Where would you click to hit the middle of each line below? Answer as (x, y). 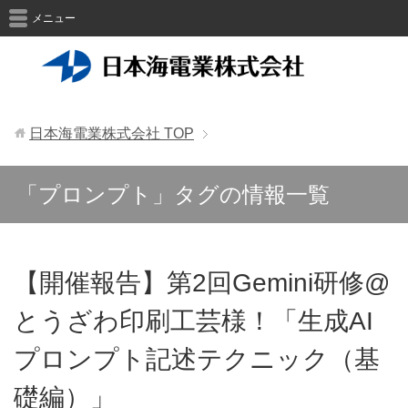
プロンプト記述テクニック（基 (197, 359)
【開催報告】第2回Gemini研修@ (202, 282)
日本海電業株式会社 (95, 133)
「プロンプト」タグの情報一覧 (173, 194)
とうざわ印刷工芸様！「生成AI (194, 321)
